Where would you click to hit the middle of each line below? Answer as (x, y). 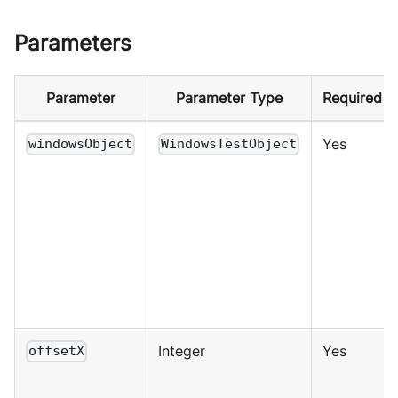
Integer (182, 350)
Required (352, 97)
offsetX (57, 351)
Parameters (73, 43)
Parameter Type (229, 97)
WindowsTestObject (229, 144)
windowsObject (81, 144)
